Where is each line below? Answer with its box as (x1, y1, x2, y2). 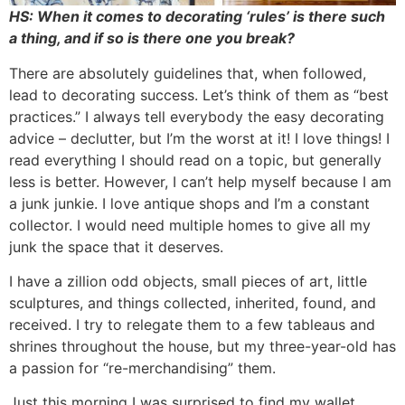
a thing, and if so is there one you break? (9, 29, 295, 48)
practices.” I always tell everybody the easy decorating (9, 107, 384, 126)
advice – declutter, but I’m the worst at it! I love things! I (9, 128, 390, 147)
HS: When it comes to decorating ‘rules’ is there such (9, 7, 385, 26)
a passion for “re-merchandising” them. (9, 359, 276, 378)
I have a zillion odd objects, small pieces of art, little (9, 272, 367, 291)
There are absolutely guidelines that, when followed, (9, 63, 366, 82)
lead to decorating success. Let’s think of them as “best (9, 85, 389, 104)
